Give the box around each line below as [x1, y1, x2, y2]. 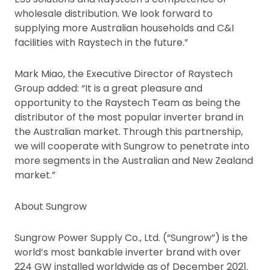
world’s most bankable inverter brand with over [14, 245, 241, 260]
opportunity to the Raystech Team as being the [14, 96, 240, 110]
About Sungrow [14, 199, 87, 214]
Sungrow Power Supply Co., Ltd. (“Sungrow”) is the [14, 231, 248, 245]
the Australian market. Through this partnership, [14, 125, 243, 139]
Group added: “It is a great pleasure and [14, 81, 202, 96]
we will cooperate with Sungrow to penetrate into [14, 139, 250, 154]
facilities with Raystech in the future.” [14, 36, 188, 50]
